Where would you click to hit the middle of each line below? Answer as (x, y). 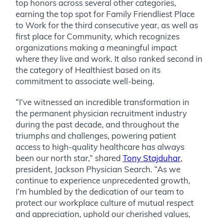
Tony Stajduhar (152, 158)
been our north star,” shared (69, 158)
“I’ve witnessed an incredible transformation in (102, 102)
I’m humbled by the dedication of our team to (100, 191)
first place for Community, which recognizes (98, 36)
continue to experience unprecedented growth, (103, 180)
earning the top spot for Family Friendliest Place (105, 14)
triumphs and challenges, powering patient (96, 135)
